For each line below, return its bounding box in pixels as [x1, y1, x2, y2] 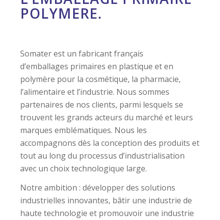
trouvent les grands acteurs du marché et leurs [20, 60, 193, 72]
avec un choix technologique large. [20, 111, 147, 123]
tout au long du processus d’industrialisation [20, 99, 185, 110]
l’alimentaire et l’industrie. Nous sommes [20, 35, 170, 46]
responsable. [20, 169, 68, 181]
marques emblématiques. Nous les [20, 73, 147, 84]
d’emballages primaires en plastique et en [20, 9, 174, 21]
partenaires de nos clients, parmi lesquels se [20, 48, 184, 59]
